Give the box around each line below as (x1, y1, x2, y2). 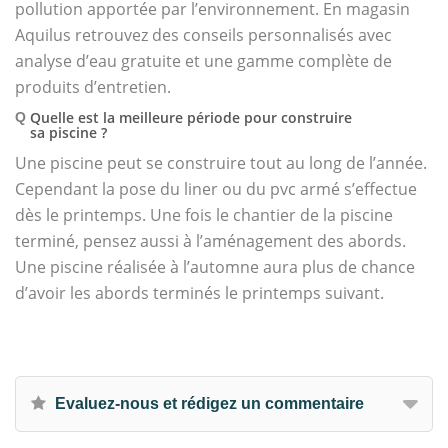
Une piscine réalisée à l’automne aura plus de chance (15, 256, 415, 278)
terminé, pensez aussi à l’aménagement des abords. (15, 230, 406, 252)
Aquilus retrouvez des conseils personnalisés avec (15, 24, 392, 46)
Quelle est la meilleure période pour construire (30, 108, 352, 127)
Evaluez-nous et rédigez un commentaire (51, 395, 364, 412)
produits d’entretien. (15, 76, 171, 98)
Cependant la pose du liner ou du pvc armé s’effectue (15, 178, 417, 200)
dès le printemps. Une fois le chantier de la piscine (15, 204, 393, 226)
